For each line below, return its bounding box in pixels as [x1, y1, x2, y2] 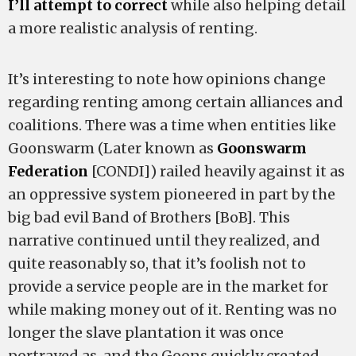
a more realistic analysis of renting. [8, 19, 257, 37]
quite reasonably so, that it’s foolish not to [8, 254, 306, 273]
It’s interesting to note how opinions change [8, 70, 326, 88]
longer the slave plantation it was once [8, 323, 284, 342]
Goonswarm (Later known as [8, 139, 217, 157]
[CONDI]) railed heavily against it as [88, 162, 345, 180]
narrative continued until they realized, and [8, 231, 320, 250]
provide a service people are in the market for [8, 277, 328, 296]
